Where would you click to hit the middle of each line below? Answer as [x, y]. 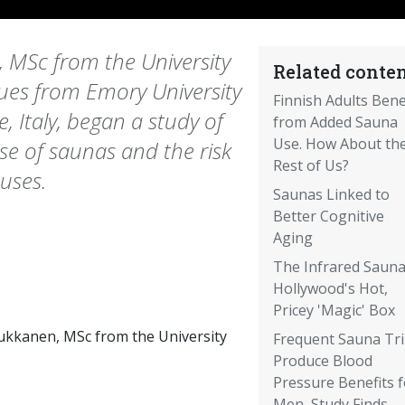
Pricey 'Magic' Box [334, 311]
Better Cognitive [328, 217]
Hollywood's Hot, [330, 289]
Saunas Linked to [331, 195]
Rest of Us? [311, 166]
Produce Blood [322, 361]
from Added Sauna [335, 122]
